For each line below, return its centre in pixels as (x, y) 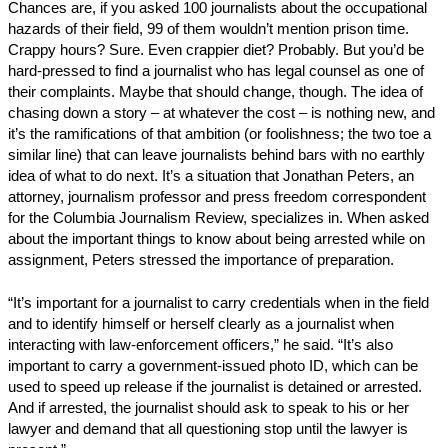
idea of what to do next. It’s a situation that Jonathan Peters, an (211, 175)
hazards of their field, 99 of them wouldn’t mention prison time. (208, 28)
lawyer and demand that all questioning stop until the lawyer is (208, 428)
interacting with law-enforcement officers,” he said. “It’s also (200, 344)
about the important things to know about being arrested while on (216, 238)
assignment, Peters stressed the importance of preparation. (201, 259)
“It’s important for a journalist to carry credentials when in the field (218, 302)
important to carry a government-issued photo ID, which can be (213, 365)
